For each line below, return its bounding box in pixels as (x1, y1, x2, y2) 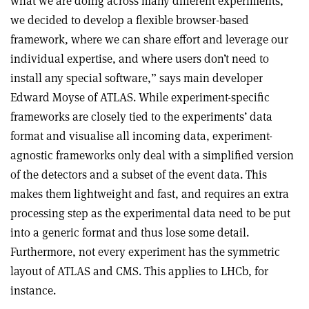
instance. (10, 283, 56, 299)
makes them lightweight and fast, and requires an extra (10, 186, 289, 202)
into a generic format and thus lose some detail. (10, 225, 249, 241)
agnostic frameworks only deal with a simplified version (10, 148, 294, 163)
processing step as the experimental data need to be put (10, 206, 290, 221)
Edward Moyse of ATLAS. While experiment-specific (10, 90, 270, 106)
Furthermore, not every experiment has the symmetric (10, 244, 280, 260)
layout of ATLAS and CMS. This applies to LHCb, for (10, 263, 268, 279)
